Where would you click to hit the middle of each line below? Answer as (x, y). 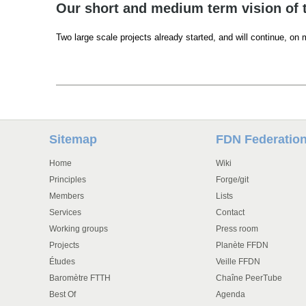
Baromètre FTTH (80, 278)
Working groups (79, 229)
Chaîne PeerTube (249, 278)
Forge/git (232, 180)
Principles (68, 180)
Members (67, 196)
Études (62, 262)
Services (65, 212)
